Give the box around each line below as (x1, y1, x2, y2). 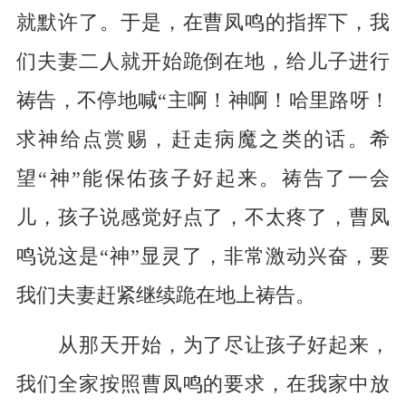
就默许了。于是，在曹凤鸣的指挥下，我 (15, 12, 391, 34)
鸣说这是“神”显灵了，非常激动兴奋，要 (15, 246, 391, 268)
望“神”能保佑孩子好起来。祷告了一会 (15, 168, 391, 190)
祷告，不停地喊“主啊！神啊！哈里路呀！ (15, 90, 391, 112)
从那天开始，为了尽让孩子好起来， (15, 334, 391, 357)
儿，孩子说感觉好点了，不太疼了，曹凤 (15, 207, 391, 229)
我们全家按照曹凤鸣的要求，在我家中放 (15, 373, 391, 396)
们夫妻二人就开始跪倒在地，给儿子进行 (15, 51, 391, 73)
